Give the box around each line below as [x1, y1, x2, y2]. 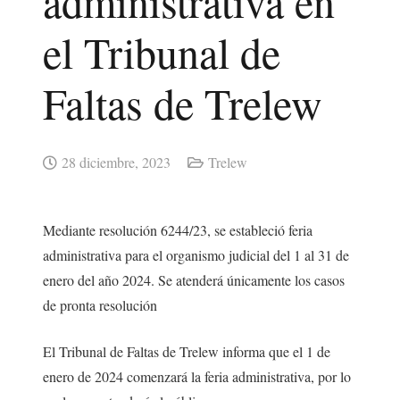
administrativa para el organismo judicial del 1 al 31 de [43, 245, 349, 264]
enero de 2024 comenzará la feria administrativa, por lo [43, 366, 351, 386]
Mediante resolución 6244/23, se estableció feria [43, 220, 312, 239]
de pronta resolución [43, 295, 157, 314]
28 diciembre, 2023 [61, 152, 171, 171]
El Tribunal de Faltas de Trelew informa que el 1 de [43, 341, 330, 361]
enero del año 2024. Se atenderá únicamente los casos [43, 270, 345, 289]
